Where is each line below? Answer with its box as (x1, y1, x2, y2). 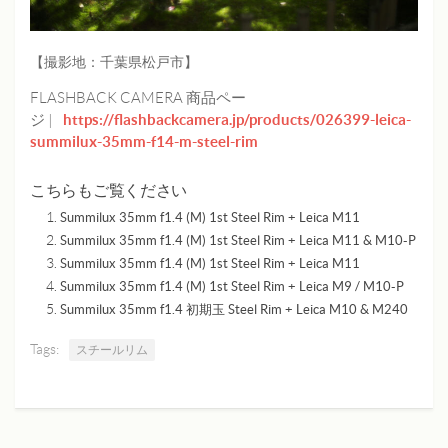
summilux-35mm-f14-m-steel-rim (30, 132, 258, 150)
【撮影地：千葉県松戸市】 (30, 53, 198, 70)
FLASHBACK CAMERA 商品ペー (30, 89, 246, 106)
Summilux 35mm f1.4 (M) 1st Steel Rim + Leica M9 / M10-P (60, 278, 404, 294)
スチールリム (76, 342, 148, 356)
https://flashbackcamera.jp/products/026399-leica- (63, 110, 412, 128)
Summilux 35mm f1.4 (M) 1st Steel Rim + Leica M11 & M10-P (60, 232, 416, 248)
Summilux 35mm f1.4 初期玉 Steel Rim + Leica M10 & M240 (60, 301, 408, 317)
